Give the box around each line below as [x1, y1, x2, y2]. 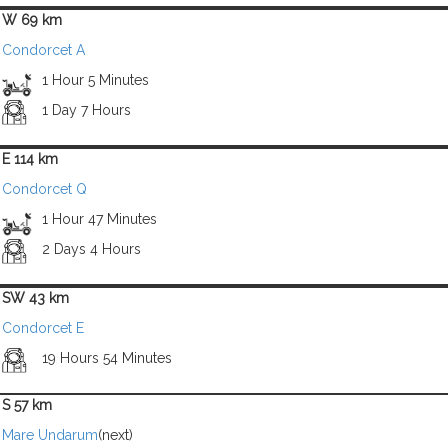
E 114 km [2, 151, 58, 167]
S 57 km [2, 397, 52, 413]
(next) [98, 427, 133, 443]
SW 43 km [2, 290, 69, 306]
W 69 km [2, 12, 62, 28]
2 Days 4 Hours [41, 241, 141, 257]
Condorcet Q [2, 181, 87, 197]
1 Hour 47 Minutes [41, 211, 157, 227]
